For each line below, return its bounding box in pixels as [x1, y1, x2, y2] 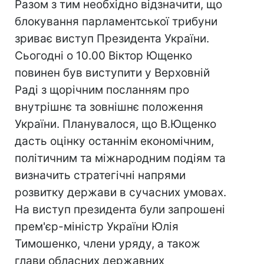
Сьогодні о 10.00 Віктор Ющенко [15, 49, 192, 62]
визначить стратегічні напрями [15, 169, 186, 182]
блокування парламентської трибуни [15, 15, 217, 28]
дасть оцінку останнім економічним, [15, 134, 214, 148]
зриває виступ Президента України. [15, 32, 209, 45]
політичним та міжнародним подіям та [15, 151, 226, 165]
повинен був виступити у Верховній [15, 66, 210, 80]
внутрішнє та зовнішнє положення [15, 100, 203, 114]
